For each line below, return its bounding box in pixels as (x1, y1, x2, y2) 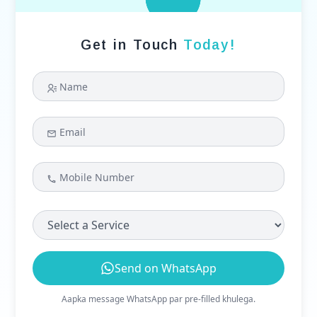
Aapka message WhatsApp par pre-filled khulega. (62, 293, 255, 306)
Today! (183, 37, 236, 53)
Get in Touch (81, 37, 184, 53)
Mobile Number (59, 171, 135, 185)
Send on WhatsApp (115, 260, 217, 277)
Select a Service (32, 210, 115, 226)
